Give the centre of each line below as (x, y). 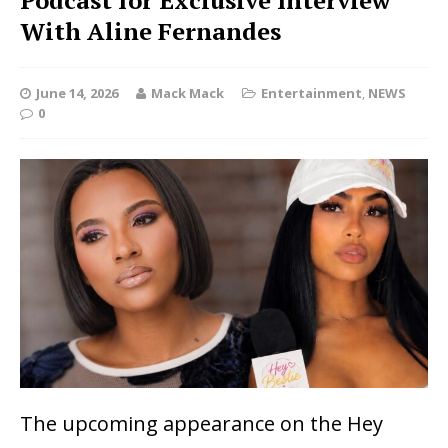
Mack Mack (187, 93)
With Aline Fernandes (150, 31)
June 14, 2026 (77, 93)
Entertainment (311, 93)
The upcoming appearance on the (183, 424)
